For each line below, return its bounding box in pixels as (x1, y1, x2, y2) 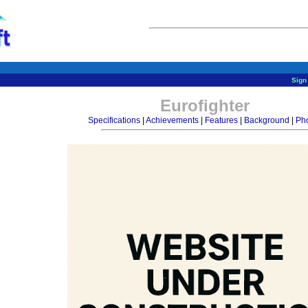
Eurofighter (159, 96, 250, 115)
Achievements (145, 115, 199, 125)
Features (204, 115, 238, 125)
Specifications (87, 115, 140, 125)
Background (243, 115, 289, 125)
